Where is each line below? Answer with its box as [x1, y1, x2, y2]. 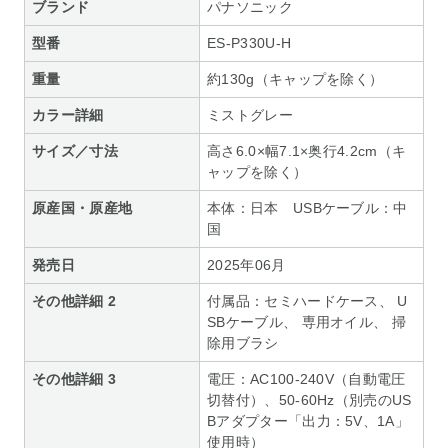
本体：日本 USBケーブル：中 [207, 200, 408, 217]
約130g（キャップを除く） [207, 71, 384, 88]
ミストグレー [207, 107, 293, 124]
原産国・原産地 [32, 200, 133, 217]
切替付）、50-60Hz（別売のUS [207, 392, 412, 409]
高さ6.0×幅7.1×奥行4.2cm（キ [207, 143, 407, 160]
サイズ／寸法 [32, 143, 118, 160]
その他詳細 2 [32, 293, 117, 310]
